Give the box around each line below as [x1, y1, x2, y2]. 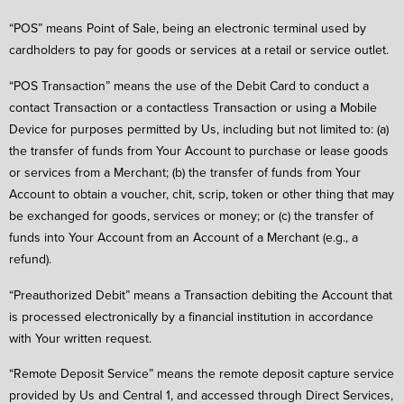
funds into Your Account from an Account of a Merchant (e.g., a [9, 227, 358, 246]
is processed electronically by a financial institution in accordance [9, 307, 373, 326]
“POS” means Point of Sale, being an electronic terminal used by [9, 19, 366, 38]
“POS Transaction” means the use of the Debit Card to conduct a [9, 76, 369, 95]
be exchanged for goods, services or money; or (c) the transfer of [9, 206, 373, 225]
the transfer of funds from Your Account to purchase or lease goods [9, 141, 389, 160]
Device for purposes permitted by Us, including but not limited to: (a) [9, 119, 389, 138]
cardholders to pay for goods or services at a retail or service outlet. [9, 41, 389, 60]
